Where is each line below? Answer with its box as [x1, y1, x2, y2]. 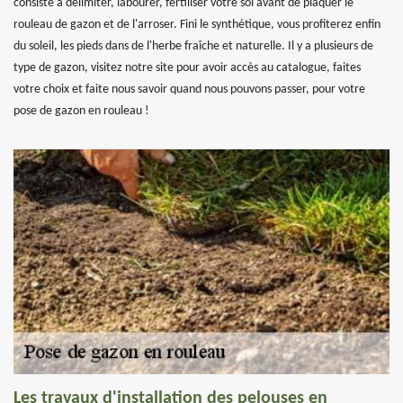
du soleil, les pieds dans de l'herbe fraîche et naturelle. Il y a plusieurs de [13, 40, 373, 53]
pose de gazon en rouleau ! [13, 104, 149, 118]
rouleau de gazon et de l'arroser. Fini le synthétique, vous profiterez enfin [13, 18, 381, 31]
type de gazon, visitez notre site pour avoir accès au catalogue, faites [13, 61, 361, 75]
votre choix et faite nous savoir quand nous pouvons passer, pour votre [13, 83, 365, 96]
